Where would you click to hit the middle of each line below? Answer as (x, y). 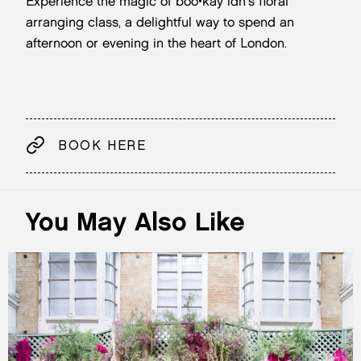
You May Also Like (135, 221)
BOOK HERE (102, 145)
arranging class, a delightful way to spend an (160, 22)
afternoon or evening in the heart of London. (156, 43)
